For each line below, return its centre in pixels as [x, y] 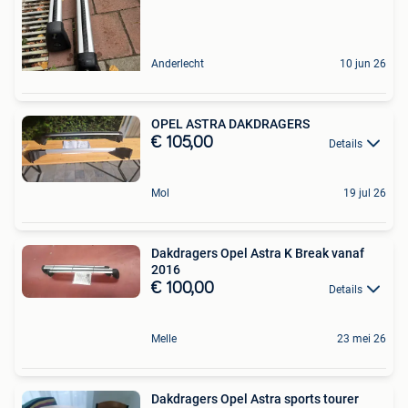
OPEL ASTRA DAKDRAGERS [230, 123]
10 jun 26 [363, 63]
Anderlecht [178, 63]
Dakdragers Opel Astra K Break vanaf [241, 253]
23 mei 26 [362, 339]
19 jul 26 [365, 193]
